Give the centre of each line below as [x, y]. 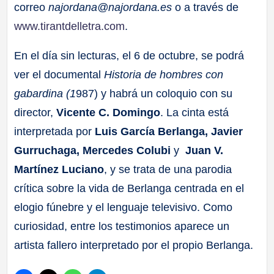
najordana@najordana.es [110, 8]
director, [35, 112]
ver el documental [59, 74]
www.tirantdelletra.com [70, 27]
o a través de [206, 8]
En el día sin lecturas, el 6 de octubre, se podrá [129, 55]
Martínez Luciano [59, 169]
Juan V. [205, 150]
